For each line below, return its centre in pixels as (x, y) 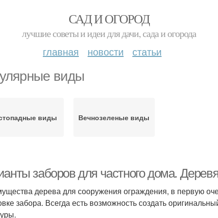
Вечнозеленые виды (114, 117)
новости (106, 51)
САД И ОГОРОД (109, 18)
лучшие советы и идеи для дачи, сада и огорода (109, 33)
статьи (147, 51)
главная (61, 51)
